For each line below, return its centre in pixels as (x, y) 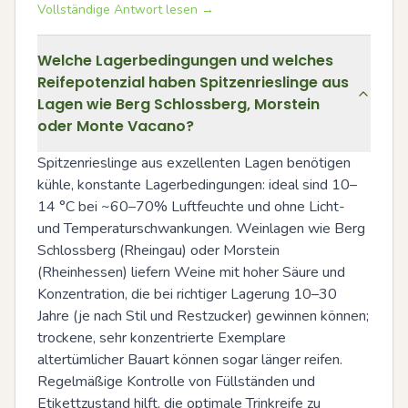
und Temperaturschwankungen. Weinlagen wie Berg (201, 229)
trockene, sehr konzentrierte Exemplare (162, 338)
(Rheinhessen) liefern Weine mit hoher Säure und (191, 272)
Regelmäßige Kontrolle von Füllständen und (176, 382)
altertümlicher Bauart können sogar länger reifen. (190, 360)
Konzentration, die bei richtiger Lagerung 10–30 (187, 294)
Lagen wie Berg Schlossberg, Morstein (178, 104)
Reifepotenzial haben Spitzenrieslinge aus (193, 82)
